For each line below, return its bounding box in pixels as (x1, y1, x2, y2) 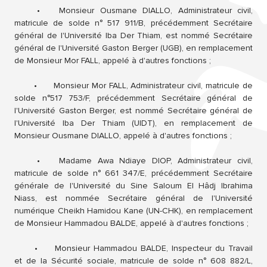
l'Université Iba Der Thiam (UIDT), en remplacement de (14, 118, 253, 129)
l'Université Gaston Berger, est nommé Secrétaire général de (14, 105, 253, 116)
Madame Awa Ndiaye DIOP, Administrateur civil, (59, 156, 253, 166)
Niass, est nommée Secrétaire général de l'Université (14, 193, 253, 204)
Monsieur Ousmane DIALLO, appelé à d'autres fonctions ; (14, 131, 232, 141)
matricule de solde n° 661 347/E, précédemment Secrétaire (14, 168, 253, 179)
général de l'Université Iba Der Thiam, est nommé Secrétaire (14, 30, 253, 41)
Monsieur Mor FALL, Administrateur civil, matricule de (53, 80, 253, 91)
